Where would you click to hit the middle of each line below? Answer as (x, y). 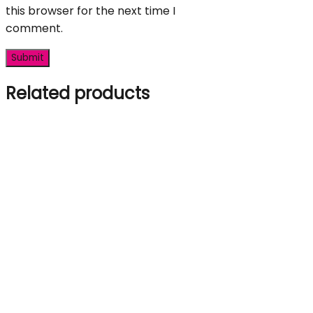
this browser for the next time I (90, 10)
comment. (34, 28)
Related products (78, 93)
